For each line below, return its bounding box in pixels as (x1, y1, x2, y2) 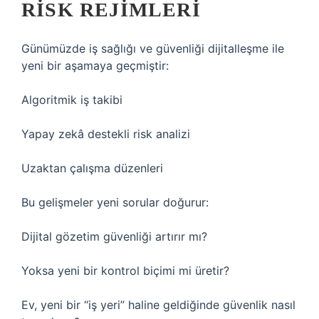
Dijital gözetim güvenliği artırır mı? (21, 229, 207, 244)
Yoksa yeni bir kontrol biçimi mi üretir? (21, 263, 229, 278)
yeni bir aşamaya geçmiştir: (21, 58, 169, 73)
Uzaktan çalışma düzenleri (21, 161, 163, 175)
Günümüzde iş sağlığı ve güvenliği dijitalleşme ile (21, 41, 284, 56)
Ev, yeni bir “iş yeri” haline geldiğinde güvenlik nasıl (21, 298, 296, 312)
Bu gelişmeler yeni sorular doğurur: (21, 195, 209, 209)
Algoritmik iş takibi (21, 93, 122, 107)
